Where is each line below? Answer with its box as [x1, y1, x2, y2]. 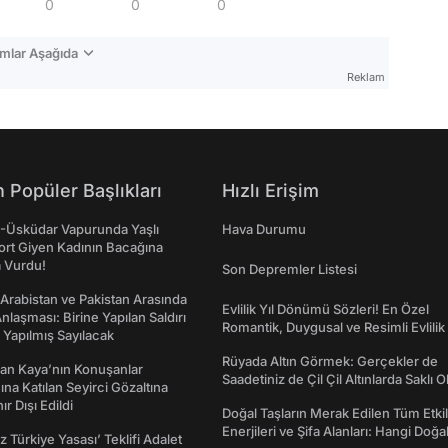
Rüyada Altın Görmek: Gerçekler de [222, 353, 438, 369]
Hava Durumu [222, 221, 306, 237]
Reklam [347, 69, 385, 84]
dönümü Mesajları [222, 337, 332, 353]
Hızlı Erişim [222, 180, 319, 201]
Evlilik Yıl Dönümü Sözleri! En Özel [222, 301, 429, 317]
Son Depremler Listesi [222, 261, 357, 277]
